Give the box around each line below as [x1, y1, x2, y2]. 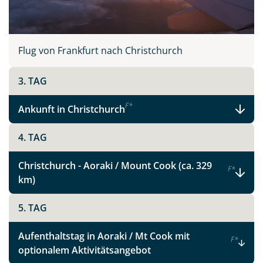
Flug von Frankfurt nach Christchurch [18, 44, 183, 58]
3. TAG [18, 75, 47, 88]
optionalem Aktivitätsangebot [18, 244, 151, 257]
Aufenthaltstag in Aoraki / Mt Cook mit [18, 230, 190, 243]
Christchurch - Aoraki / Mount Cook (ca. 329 [18, 159, 212, 173]
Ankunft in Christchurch [18, 103, 125, 116]
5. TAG [18, 201, 47, 215]
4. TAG [18, 131, 47, 144]
